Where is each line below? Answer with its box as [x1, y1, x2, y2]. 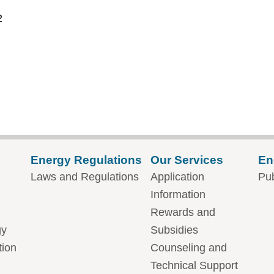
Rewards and [150, 206, 215, 218]
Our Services [150, 153, 223, 166]
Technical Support [150, 259, 238, 272]
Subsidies [150, 224, 198, 236]
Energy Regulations [31, 153, 142, 166]
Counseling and [150, 242, 227, 254]
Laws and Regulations [31, 171, 139, 183]
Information [150, 188, 206, 201]
